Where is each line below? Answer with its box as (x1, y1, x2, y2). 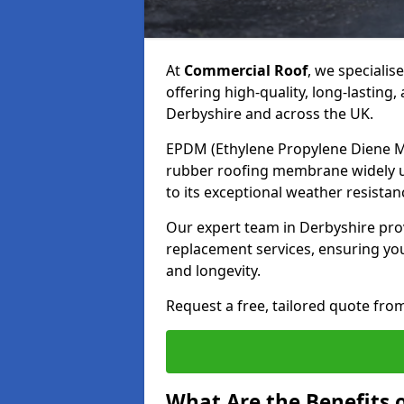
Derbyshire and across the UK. (166, 104, 373, 124)
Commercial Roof (184, 60, 308, 80)
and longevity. (166, 261, 261, 280)
